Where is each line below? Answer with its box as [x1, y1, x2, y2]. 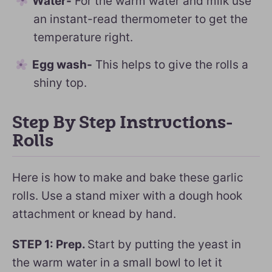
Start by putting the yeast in [87, 237, 241, 251]
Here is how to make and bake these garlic [12, 170, 243, 185]
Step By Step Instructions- [12, 112, 233, 133]
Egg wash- [32, 57, 92, 72]
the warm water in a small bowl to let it [12, 255, 222, 270]
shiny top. [33, 75, 87, 90]
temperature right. [33, 30, 133, 44]
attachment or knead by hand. [12, 206, 176, 221]
